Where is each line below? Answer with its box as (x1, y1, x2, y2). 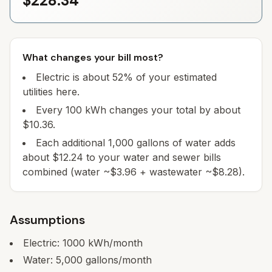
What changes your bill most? (22, 51, 163, 64)
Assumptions (10, 212, 85, 228)
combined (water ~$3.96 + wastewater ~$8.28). (22, 166, 245, 178)
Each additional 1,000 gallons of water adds (36, 137, 236, 149)
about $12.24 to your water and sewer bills (22, 151, 221, 163)
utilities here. (22, 86, 80, 98)
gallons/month (83, 254, 152, 266)
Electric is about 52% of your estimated (36, 71, 217, 83)
